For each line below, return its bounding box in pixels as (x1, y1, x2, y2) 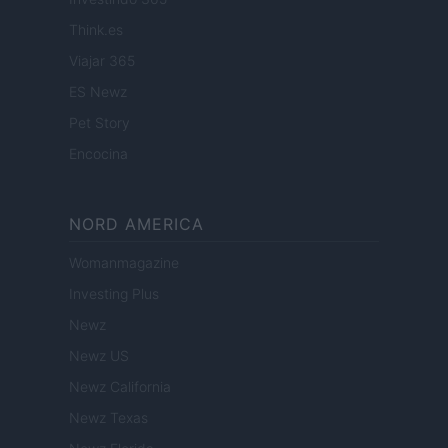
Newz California (69, 378, 171, 396)
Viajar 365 (69, 52, 135, 70)
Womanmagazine (69, 254, 179, 272)
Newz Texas (69, 409, 148, 427)
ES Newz (69, 83, 127, 101)
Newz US (69, 347, 129, 365)
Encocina (69, 145, 128, 163)
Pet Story (69, 114, 130, 132)
